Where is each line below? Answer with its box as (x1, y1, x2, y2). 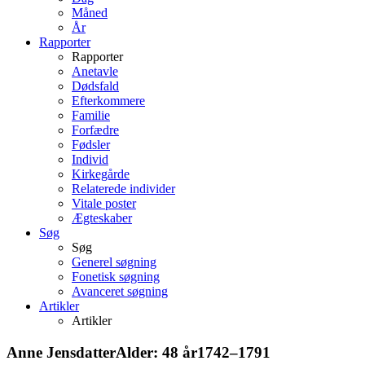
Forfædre (72, 122, 119, 137)
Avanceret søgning (72, 284, 168, 298)
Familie (72, 108, 110, 122)
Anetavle (72, 64, 118, 78)
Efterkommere (72, 93, 145, 108)
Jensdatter (46, 343, 116, 361)
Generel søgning (72, 254, 156, 269)
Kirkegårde (72, 166, 130, 181)
